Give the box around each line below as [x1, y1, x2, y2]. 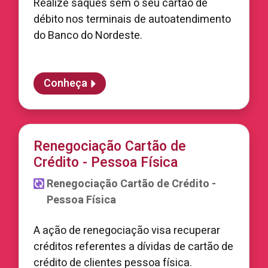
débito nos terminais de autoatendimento [33, 11, 231, 28]
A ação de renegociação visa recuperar [33, 223, 220, 239]
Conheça [44, 75, 87, 92]
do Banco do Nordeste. [33, 28, 142, 44]
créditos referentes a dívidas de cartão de [33, 239, 233, 255]
